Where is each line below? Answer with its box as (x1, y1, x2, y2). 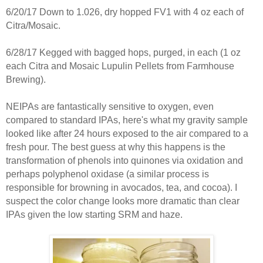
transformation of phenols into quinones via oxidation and (6, 155, 243, 166)
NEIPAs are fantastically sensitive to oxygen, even (6, 101, 214, 112)
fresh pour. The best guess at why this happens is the (6, 141, 225, 152)
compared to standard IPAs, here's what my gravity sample (6, 114, 248, 125)
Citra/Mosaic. (6, 20, 60, 31)
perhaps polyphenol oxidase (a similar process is (6, 168, 209, 179)
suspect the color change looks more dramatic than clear (6, 195, 240, 206)
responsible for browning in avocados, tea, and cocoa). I (6, 182, 237, 193)
